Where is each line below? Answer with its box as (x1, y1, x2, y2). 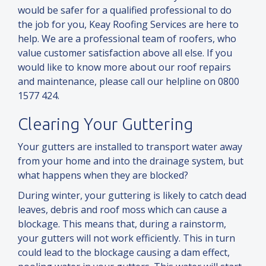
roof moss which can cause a (100, 203, 227, 217)
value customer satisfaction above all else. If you (18, 46, 232, 60)
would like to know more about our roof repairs (18, 61, 231, 74)
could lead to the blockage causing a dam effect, (18, 246, 230, 259)
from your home (18, 154, 93, 168)
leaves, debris (18, 203, 81, 217)
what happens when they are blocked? (18, 169, 188, 182)
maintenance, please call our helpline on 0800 (37, 75, 239, 88)
